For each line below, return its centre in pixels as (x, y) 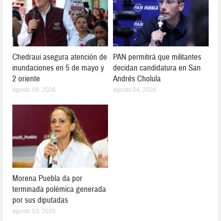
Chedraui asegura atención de (60, 57)
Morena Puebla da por (48, 178)
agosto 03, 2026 (34, 211)
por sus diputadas (40, 200)
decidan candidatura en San (157, 68)
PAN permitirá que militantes (157, 57)
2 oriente (26, 78)
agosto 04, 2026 (135, 90)
